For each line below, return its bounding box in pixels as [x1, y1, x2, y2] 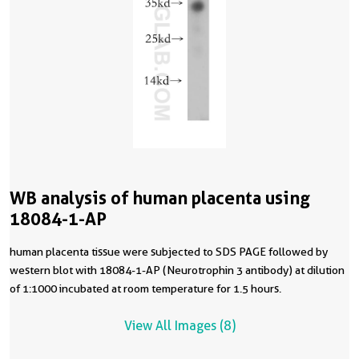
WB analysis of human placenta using [10, 188, 310, 209]
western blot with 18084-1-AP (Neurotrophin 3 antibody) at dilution [10, 264, 345, 277]
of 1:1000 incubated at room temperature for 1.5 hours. [59, 282, 281, 296]
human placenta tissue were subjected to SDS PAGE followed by [10, 245, 328, 259]
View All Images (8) [123, 318, 236, 334]
